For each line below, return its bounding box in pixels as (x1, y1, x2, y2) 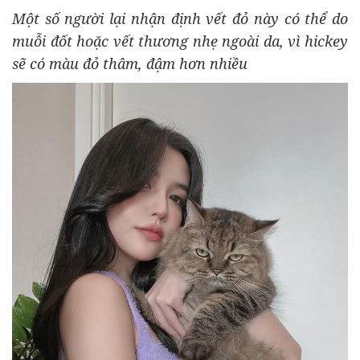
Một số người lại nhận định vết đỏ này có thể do (12, 8, 348, 28)
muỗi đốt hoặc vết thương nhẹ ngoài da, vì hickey (12, 31, 348, 51)
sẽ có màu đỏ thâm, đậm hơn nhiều (12, 53, 247, 73)
